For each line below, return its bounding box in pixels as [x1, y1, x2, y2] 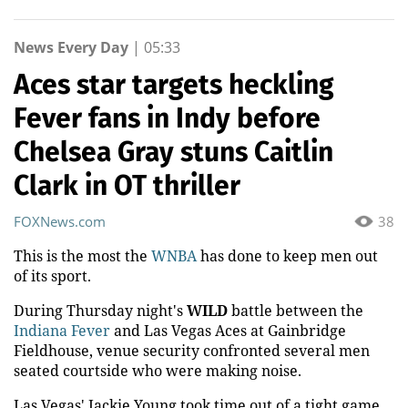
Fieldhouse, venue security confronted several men [14, 340, 370, 361]
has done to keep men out [197, 245, 378, 266]
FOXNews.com [14, 211, 106, 230]
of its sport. [14, 265, 91, 286]
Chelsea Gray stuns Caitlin [14, 135, 333, 168]
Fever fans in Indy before [14, 101, 321, 135]
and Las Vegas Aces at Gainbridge [110, 320, 346, 341]
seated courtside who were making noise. [14, 360, 301, 381]
